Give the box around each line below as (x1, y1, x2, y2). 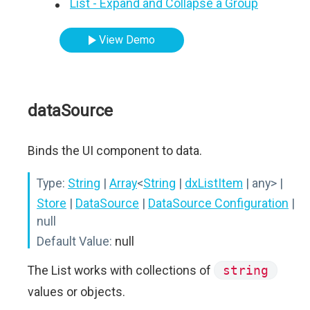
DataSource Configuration (148, 196, 289, 210)
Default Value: (37, 234, 112, 248)
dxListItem (185, 176, 243, 190)
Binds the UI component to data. (28, 143, 202, 158)
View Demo (99, 33, 156, 46)
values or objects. (28, 284, 125, 299)
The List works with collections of (28, 263, 214, 277)
